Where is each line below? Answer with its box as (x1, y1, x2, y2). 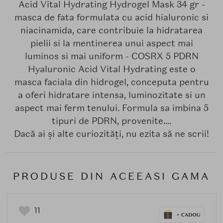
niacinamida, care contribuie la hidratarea (20, 24, 203, 36)
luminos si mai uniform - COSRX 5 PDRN (24, 50, 199, 62)
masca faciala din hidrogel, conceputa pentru (14, 76, 209, 88)
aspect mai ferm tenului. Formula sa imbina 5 (14, 102, 209, 113)
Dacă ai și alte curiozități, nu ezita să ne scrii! (14, 127, 209, 139)
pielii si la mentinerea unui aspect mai (30, 37, 193, 49)
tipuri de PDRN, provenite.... (52, 114, 171, 126)
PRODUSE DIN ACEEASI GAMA (13, 169, 210, 183)
